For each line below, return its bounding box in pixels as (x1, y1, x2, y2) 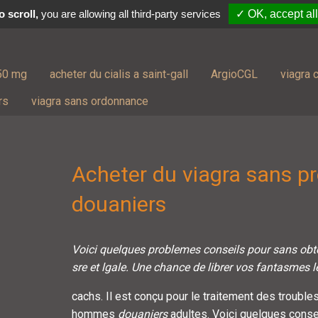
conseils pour (199, 243, 273, 257)
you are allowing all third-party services (38, 8, 221, 20)
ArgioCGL (211, 67, 258, 81)
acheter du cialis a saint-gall (50, 67, 188, 81)
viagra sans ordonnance (31, 94, 148, 109)
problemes (147, 243, 200, 257)
